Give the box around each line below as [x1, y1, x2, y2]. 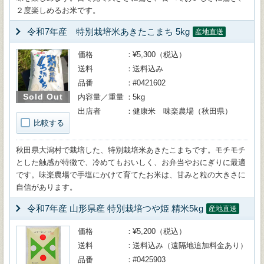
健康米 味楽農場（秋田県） [133, 107, 232, 115]
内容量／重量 [78, 93, 124, 101]
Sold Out [23, 91, 63, 101]
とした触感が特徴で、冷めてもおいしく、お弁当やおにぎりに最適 [16, 158, 246, 167]
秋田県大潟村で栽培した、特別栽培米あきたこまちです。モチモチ [16, 146, 246, 154]
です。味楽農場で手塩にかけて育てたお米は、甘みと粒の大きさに [16, 170, 246, 179]
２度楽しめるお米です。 [16, 6, 100, 15]
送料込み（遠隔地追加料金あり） [133, 241, 247, 250]
